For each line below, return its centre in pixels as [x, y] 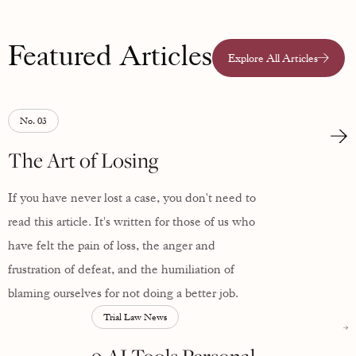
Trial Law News [135, 317]
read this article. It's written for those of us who [132, 221]
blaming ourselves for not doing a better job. [123, 293]
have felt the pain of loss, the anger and [112, 245]
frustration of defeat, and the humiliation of [121, 269]
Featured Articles [110, 56]
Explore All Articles [273, 58]
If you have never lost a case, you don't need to [132, 197]
